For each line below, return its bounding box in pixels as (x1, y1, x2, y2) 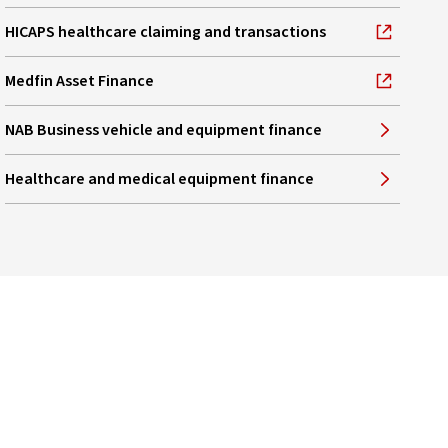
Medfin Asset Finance (5, 69, 155, 92)
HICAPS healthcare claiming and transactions (5, 20, 327, 43)
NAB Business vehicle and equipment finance (5, 118, 323, 141)
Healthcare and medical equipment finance (5, 167, 315, 190)
